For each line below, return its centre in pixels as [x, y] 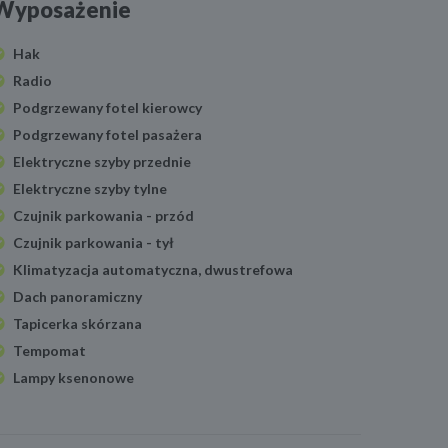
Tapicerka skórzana [77, 324]
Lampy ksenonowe [73, 378]
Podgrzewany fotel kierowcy [107, 108]
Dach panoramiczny [77, 297]
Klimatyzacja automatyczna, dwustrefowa [153, 270]
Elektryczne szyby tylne [90, 189]
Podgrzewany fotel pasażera [107, 135]
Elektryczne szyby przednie [102, 162]
